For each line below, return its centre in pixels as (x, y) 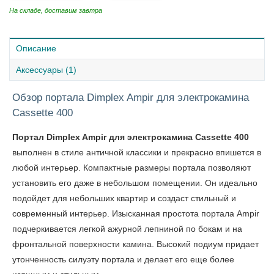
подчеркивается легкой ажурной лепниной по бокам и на (127, 229)
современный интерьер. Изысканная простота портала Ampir (136, 213)
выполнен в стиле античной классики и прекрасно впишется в (137, 152)
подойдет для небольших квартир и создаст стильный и (124, 198)
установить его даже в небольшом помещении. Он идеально (135, 183)
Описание (36, 48)
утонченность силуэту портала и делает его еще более (123, 259)
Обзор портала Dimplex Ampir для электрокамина (131, 98)
